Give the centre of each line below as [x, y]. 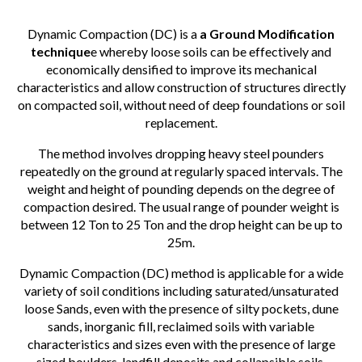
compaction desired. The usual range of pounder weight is [181, 206]
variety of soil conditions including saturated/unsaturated [181, 290]
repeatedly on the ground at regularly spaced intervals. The [181, 171]
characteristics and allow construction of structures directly [181, 87]
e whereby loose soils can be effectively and [211, 51]
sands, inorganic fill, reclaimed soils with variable [181, 326]
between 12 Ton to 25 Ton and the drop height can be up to [181, 224]
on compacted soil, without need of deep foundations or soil [181, 105]
